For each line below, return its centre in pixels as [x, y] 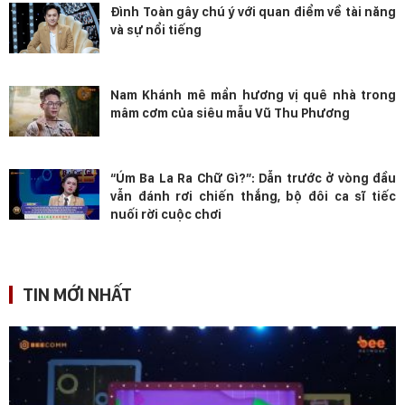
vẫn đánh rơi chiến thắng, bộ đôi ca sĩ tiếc [253, 196]
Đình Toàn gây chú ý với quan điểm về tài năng [253, 11]
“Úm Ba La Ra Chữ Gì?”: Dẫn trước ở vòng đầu [253, 178]
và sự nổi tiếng [156, 29]
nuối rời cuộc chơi [166, 214]
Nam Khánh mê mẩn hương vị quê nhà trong [253, 94]
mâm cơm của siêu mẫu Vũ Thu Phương [230, 113]
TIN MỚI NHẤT [77, 294]
